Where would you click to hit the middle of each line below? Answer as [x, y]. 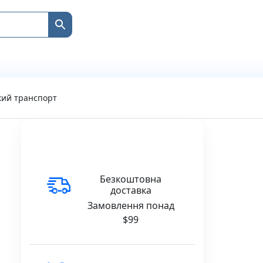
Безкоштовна [131, 179]
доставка [131, 190]
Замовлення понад [131, 205]
